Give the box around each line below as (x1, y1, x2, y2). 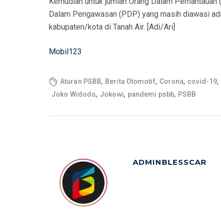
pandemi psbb (127, 90, 174, 99)
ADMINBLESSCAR (133, 157, 207, 167)
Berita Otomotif (105, 77, 155, 86)
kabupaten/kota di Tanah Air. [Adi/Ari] (49, 22, 175, 32)
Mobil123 (49, 47, 82, 57)
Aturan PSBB (60, 77, 102, 86)
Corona (159, 77, 184, 86)
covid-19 (187, 77, 218, 86)
